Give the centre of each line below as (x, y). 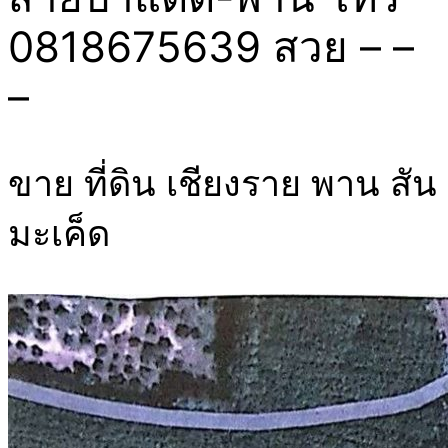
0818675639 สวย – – (211, 46)
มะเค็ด (59, 232)
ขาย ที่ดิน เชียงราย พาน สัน (222, 182)
